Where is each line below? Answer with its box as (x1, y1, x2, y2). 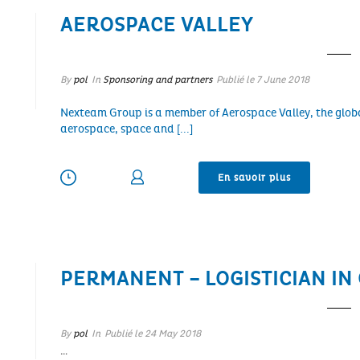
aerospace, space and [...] (59, 122, 193, 137)
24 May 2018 (144, 327, 201, 339)
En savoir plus (217, 172, 291, 184)
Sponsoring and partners (102, 74, 212, 86)
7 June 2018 (256, 74, 309, 86)
